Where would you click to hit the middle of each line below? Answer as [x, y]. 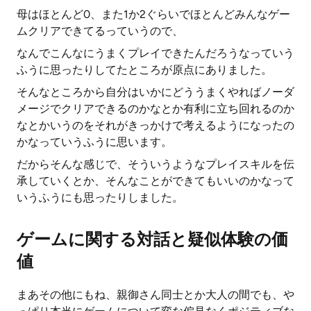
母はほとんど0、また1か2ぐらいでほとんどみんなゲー [153, 14]
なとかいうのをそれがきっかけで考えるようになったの [155, 125]
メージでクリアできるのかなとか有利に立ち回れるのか [155, 109]
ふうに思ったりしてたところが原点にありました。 [144, 70]
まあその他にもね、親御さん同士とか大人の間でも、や [155, 295]
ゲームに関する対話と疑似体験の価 [152, 239]
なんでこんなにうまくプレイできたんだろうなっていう [155, 53]
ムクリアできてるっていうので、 [100, 31]
